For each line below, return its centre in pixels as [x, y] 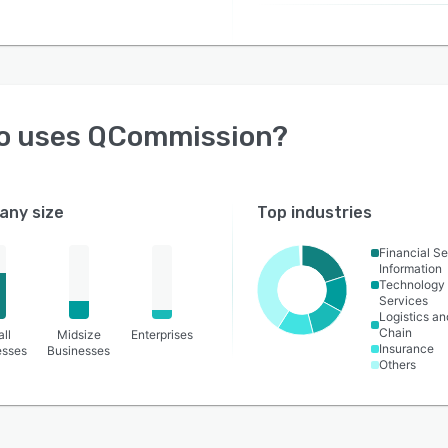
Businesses [79, 350]
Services [404, 300]
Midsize [78, 334]
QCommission [179, 136]
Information [411, 268]
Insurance [407, 348]
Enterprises [162, 334]
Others [398, 364]
